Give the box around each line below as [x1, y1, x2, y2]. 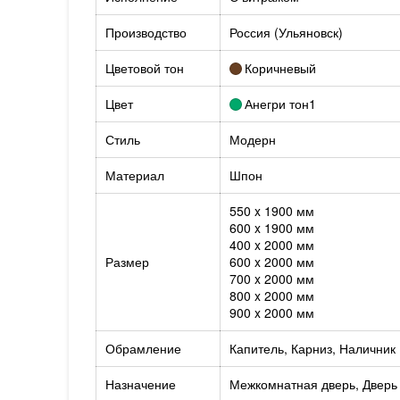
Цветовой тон [104, 59, 184, 77]
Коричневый [245, 59, 316, 77]
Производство [104, 23, 187, 41]
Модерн [229, 130, 276, 148]
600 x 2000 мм [229, 253, 314, 271]
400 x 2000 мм [229, 236, 314, 254]
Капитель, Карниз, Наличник [229, 339, 396, 357]
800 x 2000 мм [229, 287, 314, 304]
